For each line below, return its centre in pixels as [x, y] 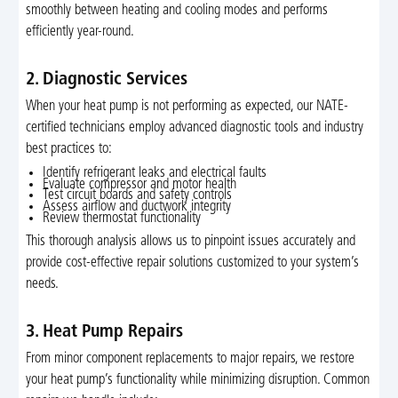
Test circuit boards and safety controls [138, 196]
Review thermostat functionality [122, 218]
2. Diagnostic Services [106, 80]
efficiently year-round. [80, 32]
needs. [42, 284]
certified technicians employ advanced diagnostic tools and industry [194, 127]
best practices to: [68, 149]
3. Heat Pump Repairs [104, 332]
